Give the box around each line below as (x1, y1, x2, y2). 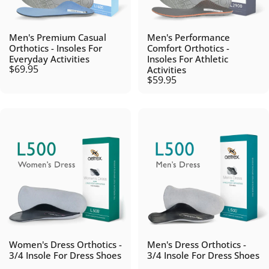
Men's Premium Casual (9, 31, 106, 43)
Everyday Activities (9, 53, 89, 65)
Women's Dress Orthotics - (9, 238, 122, 250)
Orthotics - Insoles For (9, 42, 102, 54)
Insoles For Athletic (147, 53, 228, 65)
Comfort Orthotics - (147, 42, 229, 54)
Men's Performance (147, 31, 230, 43)
